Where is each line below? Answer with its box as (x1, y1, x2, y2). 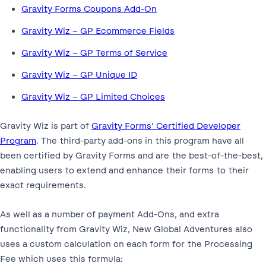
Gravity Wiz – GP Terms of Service (21, 47, 167, 59)
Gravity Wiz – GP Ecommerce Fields (21, 26, 175, 37)
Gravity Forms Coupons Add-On (21, 4, 157, 15)
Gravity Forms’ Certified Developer (91, 121, 240, 132)
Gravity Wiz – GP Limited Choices (21, 91, 165, 103)
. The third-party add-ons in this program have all (36, 135, 244, 147)
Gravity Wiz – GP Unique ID (21, 69, 137, 81)
